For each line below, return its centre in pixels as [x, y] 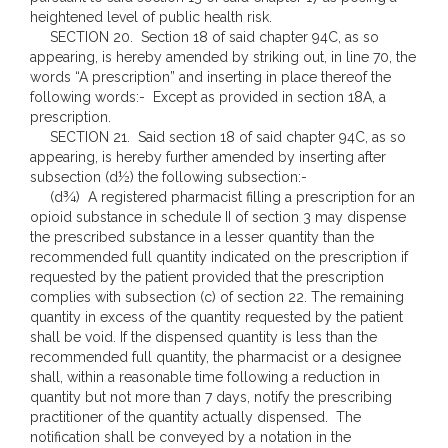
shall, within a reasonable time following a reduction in [205, 377]
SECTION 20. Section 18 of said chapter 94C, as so [204, 37]
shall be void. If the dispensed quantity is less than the [203, 337]
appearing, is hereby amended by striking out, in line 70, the [223, 57]
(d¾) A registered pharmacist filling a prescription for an [222, 197]
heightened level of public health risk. [151, 17]
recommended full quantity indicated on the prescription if [219, 257]
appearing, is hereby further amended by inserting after [208, 157]
